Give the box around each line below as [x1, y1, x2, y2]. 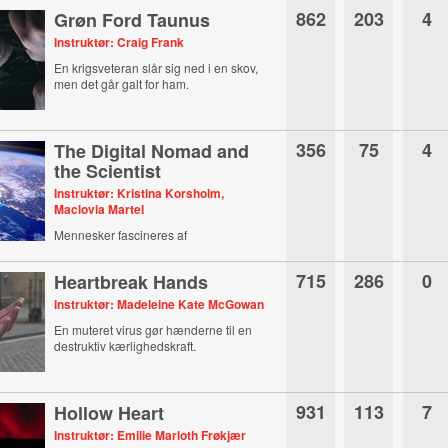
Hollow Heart [54, 400, 165, 426]
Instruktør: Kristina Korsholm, [54, 184, 225, 202]
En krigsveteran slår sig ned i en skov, [54, 59, 259, 76]
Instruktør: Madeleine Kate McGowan [54, 295, 265, 313]
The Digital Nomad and [54, 138, 250, 164]
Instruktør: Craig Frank [54, 33, 185, 51]
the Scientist [54, 158, 162, 184]
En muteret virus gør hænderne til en [54, 321, 253, 338]
